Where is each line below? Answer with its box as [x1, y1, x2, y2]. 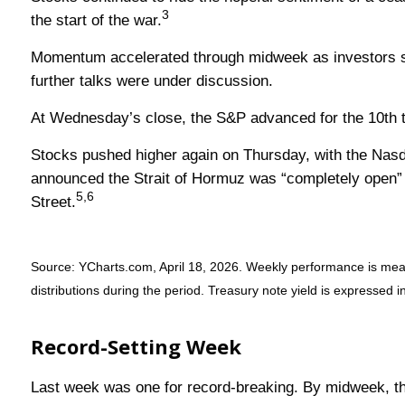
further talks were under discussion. [30, 72, 278, 90]
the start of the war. [30, 12, 162, 30]
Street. [30, 193, 76, 212]
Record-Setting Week [30, 333, 241, 361]
